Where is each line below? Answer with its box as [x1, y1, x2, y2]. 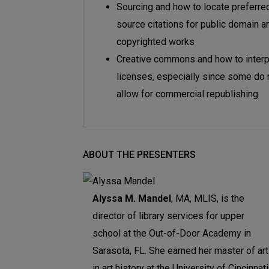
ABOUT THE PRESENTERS [83, 149, 196, 161]
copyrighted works [116, 36, 195, 48]
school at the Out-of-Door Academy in [92, 228, 251, 240]
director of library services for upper [92, 210, 244, 222]
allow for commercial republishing [116, 88, 258, 100]
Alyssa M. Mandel [92, 193, 171, 205]
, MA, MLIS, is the [171, 193, 244, 205]
